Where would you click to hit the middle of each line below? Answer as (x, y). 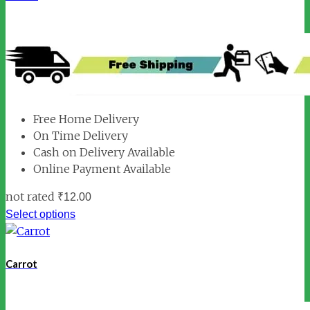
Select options (40, 214)
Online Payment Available (102, 168)
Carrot (21, 263)
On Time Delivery (81, 135)
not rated (30, 196)
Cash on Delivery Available (104, 152)
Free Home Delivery (86, 119)
